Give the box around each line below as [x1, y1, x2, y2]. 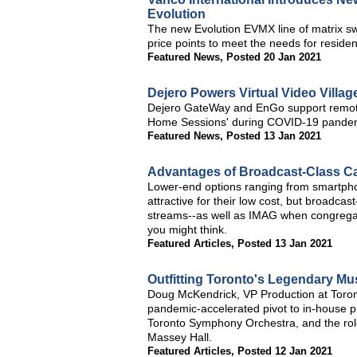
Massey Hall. [147, 331, 212, 343]
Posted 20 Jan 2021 [226, 51, 321, 63]
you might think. [147, 223, 227, 236]
